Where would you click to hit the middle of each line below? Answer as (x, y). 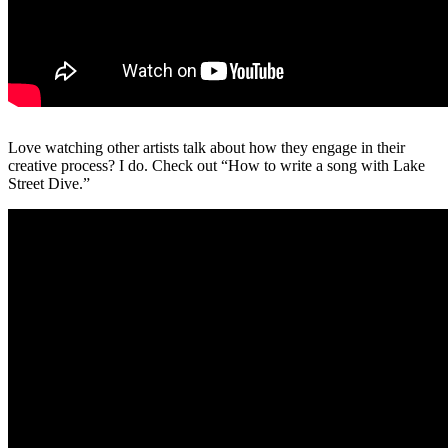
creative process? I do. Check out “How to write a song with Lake (216, 165)
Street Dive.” (49, 183)
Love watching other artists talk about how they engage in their (206, 147)
